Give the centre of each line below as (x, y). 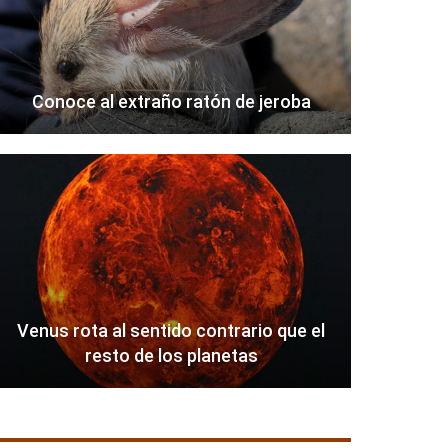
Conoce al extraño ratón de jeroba (171, 102)
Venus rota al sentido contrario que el (171, 331)
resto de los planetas (171, 356)
